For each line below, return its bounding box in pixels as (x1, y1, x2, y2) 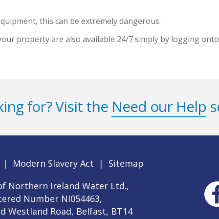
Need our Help (111, 96, 206, 117)
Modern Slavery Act (13, 157, 94, 170)
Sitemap (109, 157, 144, 170)
